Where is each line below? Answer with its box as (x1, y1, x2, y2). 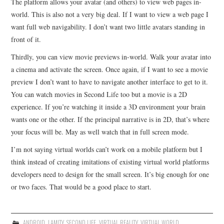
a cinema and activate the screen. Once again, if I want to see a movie (11, 64, 208, 74)
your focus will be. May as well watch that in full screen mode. (11, 126, 189, 136)
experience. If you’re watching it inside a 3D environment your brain (11, 101, 206, 111)
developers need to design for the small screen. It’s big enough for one (11, 169, 209, 179)
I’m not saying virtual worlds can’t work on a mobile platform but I (11, 144, 203, 154)
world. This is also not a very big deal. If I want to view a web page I (11, 9, 209, 19)
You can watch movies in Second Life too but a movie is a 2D (11, 89, 187, 99)
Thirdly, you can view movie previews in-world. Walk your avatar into (11, 51, 211, 61)
